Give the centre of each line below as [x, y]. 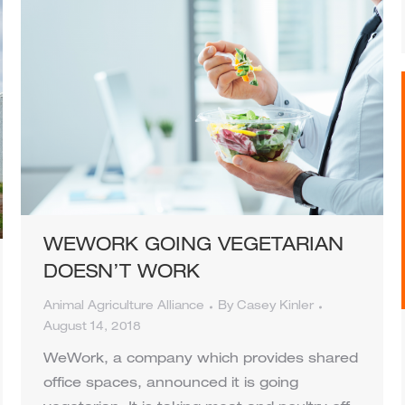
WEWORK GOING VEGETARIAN [193, 247]
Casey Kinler [275, 307]
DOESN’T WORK [122, 274]
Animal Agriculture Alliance [124, 307]
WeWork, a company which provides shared [201, 360]
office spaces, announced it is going [171, 384]
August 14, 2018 [92, 328]
